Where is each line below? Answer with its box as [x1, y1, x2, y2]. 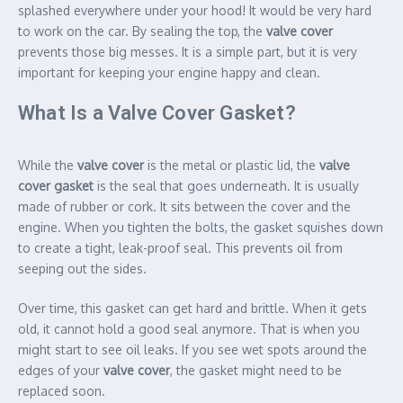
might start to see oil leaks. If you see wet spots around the [18, 341, 367, 357]
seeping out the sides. [18, 260, 147, 276]
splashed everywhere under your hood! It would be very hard [18, 2, 372, 18]
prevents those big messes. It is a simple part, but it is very [18, 43, 357, 59]
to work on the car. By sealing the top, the [18, 22, 266, 39]
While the [18, 157, 77, 173]
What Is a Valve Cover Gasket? [18, 101, 296, 124]
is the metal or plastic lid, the [144, 157, 319, 173]
